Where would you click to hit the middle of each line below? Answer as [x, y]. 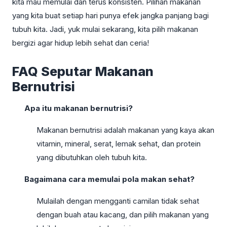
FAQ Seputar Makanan [83, 71]
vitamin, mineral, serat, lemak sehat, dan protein [119, 143]
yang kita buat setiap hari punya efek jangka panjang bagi [110, 15]
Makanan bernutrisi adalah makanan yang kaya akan [125, 130]
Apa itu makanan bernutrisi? [79, 108]
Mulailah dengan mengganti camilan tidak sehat [118, 201]
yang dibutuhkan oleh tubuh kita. [92, 157]
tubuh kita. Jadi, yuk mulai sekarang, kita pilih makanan [105, 29]
